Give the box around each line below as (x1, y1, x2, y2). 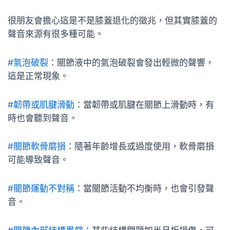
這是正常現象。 (8, 70, 69, 81)
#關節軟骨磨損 (8, 141, 66, 152)
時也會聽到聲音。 (8, 112, 78, 123)
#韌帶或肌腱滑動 (8, 99, 74, 110)
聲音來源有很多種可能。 (8, 29, 104, 40)
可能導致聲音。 (8, 155, 69, 165)
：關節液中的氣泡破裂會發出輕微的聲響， (48, 57, 214, 68)
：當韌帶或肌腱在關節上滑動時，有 (74, 99, 214, 110)
